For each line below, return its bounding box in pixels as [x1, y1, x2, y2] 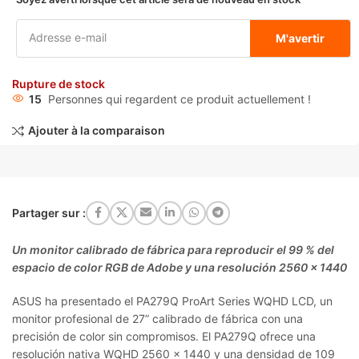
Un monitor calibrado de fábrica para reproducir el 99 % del [12, 242, 334, 256]
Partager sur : [12, 205, 86, 220]
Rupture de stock [12, 77, 105, 91]
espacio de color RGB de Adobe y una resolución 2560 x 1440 [12, 260, 347, 274]
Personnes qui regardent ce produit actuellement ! [48, 92, 311, 106]
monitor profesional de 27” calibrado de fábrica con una [12, 311, 303, 325]
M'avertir [276, 31, 325, 45]
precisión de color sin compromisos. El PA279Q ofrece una [12, 329, 316, 343]
